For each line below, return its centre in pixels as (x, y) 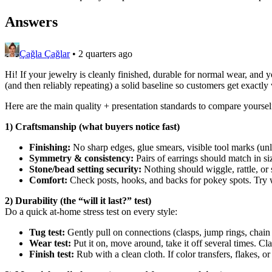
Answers (31, 22)
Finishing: (50, 147)
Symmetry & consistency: (81, 158)
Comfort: (48, 180)
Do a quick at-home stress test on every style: (91, 211)
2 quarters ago (105, 53)
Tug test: (47, 232)
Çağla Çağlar (45, 53)
